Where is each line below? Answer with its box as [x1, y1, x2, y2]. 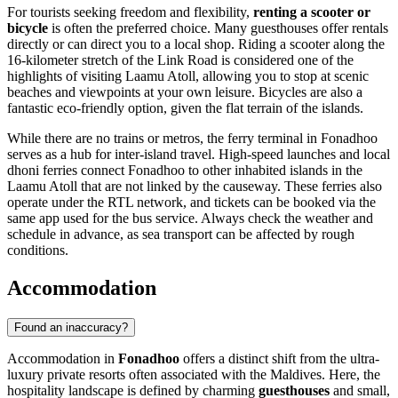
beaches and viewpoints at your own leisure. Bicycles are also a [7, 84, 362, 99]
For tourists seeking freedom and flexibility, [7, 4, 253, 20]
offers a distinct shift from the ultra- [179, 350, 379, 366]
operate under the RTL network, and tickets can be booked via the [7, 194, 376, 210]
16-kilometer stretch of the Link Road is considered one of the [7, 52, 354, 68]
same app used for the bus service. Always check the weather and [7, 210, 373, 226]
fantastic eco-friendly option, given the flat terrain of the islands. [7, 99, 363, 115]
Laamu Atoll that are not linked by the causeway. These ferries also [7, 178, 382, 194]
